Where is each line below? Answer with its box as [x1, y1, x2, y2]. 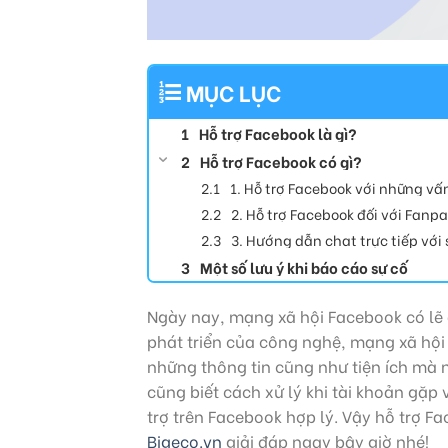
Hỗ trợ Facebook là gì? [199, 121, 357, 144]
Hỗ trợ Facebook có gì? [200, 149, 362, 172]
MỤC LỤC [186, 75, 281, 108]
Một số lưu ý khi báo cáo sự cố [200, 255, 408, 278]
